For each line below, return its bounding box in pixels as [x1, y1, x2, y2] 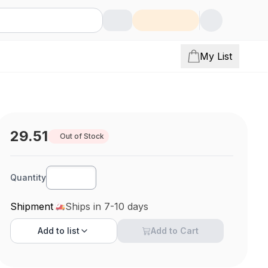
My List [200, 50, 232, 62]
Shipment [10, 200, 54, 212]
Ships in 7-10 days [65, 200, 149, 212]
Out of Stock [60, 132, 105, 141]
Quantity [10, 172, 47, 182]
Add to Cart [151, 226, 199, 236]
